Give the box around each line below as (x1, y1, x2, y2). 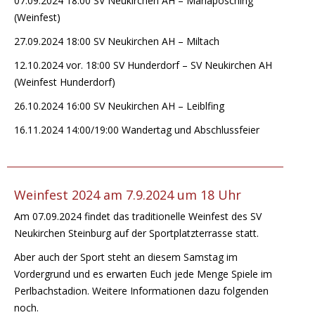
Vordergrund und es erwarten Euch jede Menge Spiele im (14, 266, 272, 281)
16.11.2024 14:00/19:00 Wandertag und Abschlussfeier (14, 122, 259, 136)
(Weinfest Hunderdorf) (14, 75, 115, 89)
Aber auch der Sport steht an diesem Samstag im (14, 250, 238, 264)
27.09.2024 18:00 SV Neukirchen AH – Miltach (14, 34, 219, 48)
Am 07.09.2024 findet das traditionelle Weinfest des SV (14, 209, 262, 223)
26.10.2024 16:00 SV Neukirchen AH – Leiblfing (14, 98, 224, 112)
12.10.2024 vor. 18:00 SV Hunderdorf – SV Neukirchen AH (14, 58, 272, 72)
